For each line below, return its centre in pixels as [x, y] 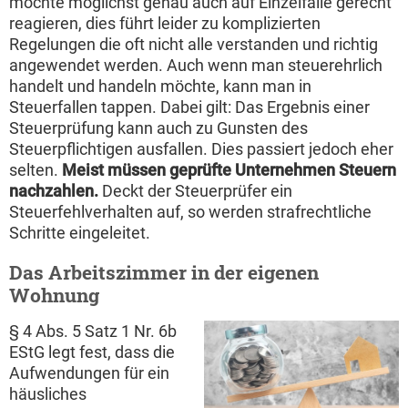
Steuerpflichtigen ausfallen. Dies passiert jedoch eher [201, 149]
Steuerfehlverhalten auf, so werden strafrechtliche [190, 212]
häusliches [48, 394]
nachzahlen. [54, 191]
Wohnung [54, 296]
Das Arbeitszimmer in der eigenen [164, 273]
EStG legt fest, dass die [92, 352]
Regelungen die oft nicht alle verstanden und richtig [194, 45]
